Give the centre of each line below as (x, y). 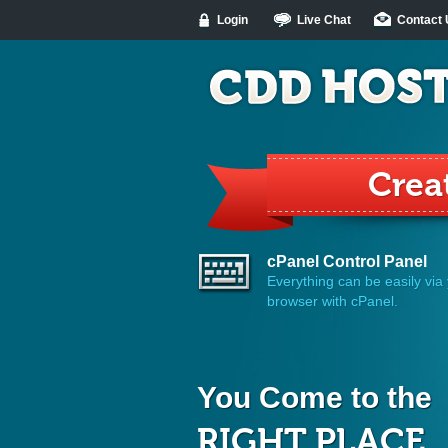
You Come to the (314, 397)
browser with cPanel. (332, 301)
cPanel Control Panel (347, 261)
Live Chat (324, 20)
